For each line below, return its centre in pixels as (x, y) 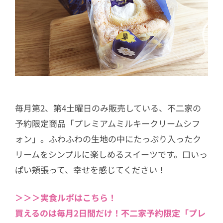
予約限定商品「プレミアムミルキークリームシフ (108, 123)
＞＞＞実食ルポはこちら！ (66, 198)
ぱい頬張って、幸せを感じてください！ (90, 169)
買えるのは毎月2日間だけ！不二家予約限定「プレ (110, 213)
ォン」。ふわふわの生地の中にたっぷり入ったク (108, 138)
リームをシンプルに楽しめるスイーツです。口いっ (111, 154)
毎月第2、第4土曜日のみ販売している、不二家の (108, 108)
